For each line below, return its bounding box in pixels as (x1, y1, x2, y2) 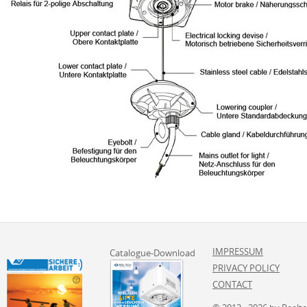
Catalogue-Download (110, 247, 195, 259)
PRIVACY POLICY (212, 262, 280, 274)
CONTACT (212, 278, 252, 291)
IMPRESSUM (212, 245, 263, 258)
